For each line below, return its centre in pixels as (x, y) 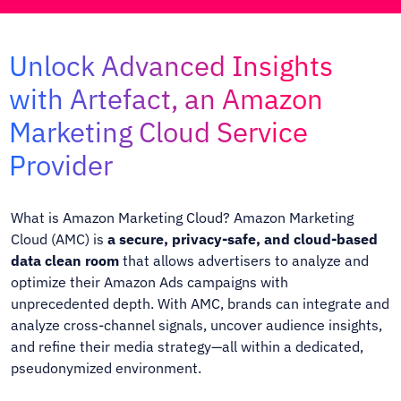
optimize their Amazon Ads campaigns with (150, 282)
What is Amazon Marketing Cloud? (123, 217)
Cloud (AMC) (51, 239)
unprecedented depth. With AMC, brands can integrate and (200, 303)
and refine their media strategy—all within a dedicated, (188, 346)
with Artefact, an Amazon (166, 98)
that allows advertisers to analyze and (244, 260)
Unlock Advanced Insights (171, 65)
